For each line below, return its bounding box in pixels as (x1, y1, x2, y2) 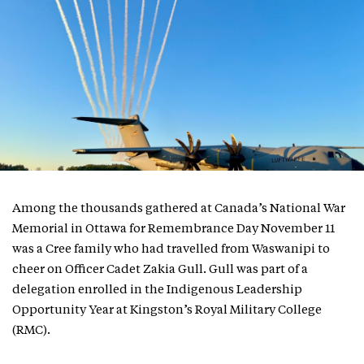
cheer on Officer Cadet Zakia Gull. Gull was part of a (12, 264, 308, 276)
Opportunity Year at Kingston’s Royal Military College (12, 305, 322, 317)
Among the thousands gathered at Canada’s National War (12, 203, 345, 215)
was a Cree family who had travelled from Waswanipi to (12, 244, 330, 256)
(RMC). (12, 325, 55, 337)
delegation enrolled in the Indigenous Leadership (12, 284, 302, 297)
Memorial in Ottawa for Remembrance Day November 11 (12, 223, 335, 236)
